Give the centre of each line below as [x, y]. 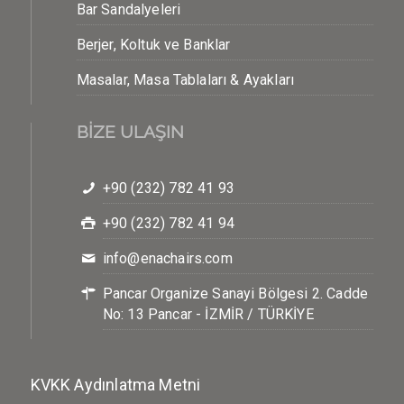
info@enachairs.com [167, 258]
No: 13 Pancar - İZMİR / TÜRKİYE [208, 314]
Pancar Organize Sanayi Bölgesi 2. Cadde [235, 294]
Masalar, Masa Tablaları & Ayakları [185, 80]
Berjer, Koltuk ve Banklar [153, 45]
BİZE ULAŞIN [130, 132]
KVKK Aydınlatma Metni [115, 385]
